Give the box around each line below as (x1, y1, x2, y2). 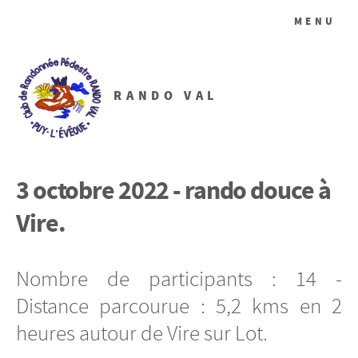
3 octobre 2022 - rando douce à (16, 173, 331, 208)
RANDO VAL (113, 87, 218, 105)
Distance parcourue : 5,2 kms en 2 (16, 292, 342, 320)
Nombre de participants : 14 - (16, 265, 342, 292)
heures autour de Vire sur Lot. (16, 319, 268, 347)
